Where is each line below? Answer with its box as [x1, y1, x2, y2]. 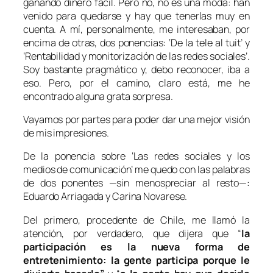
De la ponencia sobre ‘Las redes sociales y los [23, 149, 250, 163]
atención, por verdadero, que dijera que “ [23, 226, 242, 240]
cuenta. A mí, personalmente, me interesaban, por [23, 22, 250, 36]
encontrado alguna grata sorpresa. [23, 89, 173, 103]
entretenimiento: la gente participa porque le [23, 253, 250, 267]
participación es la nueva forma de [23, 239, 250, 253]
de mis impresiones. [23, 126, 110, 140]
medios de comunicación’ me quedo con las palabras [23, 163, 250, 177]
